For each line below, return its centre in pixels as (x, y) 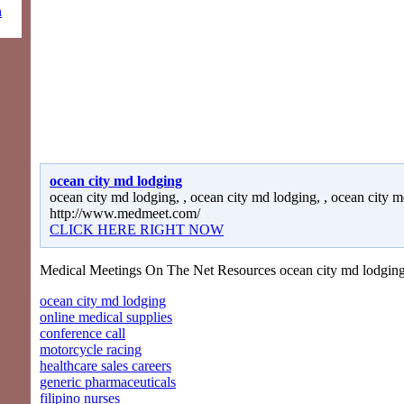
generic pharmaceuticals (108, 381)
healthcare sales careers (106, 365)
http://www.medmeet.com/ (125, 213)
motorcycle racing (91, 349)
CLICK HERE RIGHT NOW (137, 229)
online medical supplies (106, 317)
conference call (83, 333)
